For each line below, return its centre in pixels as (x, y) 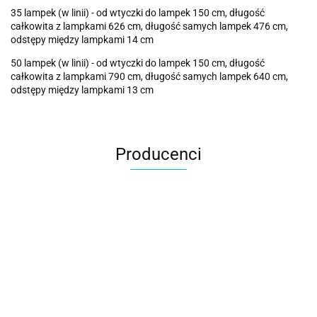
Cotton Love (158, 251)
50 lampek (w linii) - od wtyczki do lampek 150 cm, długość (138, 63)
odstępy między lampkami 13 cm (83, 90)
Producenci (158, 155)
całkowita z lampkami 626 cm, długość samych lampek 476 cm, (149, 27)
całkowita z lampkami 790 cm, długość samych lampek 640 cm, (149, 77)
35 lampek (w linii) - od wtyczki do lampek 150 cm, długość (138, 13)
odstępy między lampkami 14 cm (83, 40)
